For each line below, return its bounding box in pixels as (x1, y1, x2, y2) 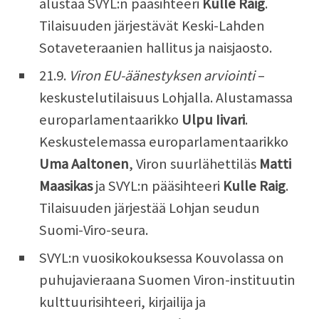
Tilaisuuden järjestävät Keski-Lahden (39, 16, 265, 36)
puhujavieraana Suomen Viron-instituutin (39, 271, 296, 290)
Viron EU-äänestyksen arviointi (69, 66, 255, 85)
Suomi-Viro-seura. (39, 221, 148, 240)
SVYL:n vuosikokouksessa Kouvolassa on (39, 249, 284, 268)
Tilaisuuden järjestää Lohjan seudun (39, 199, 260, 218)
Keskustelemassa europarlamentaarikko (39, 132, 288, 152)
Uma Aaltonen (39, 155, 129, 174)
